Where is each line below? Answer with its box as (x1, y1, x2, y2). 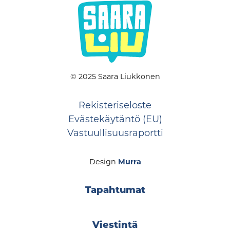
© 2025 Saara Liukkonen (70, 72, 160, 82)
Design (89, 157, 118, 167)
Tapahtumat (85, 185, 145, 196)
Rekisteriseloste (79, 100, 151, 111)
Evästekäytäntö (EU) (68, 113, 162, 125)
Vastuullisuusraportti (67, 127, 163, 139)
